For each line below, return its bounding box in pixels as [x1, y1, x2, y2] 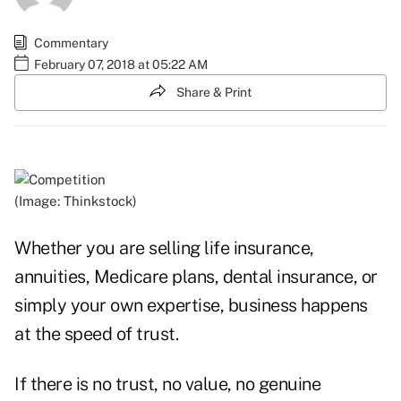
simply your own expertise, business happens [14, 294, 368, 317]
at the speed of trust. [14, 323, 178, 346]
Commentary [34, 35, 108, 50]
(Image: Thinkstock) [14, 193, 137, 209]
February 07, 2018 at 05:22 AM [34, 56, 208, 72]
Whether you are [14, 237, 149, 260]
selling [149, 237, 200, 260]
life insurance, [200, 237, 314, 260]
